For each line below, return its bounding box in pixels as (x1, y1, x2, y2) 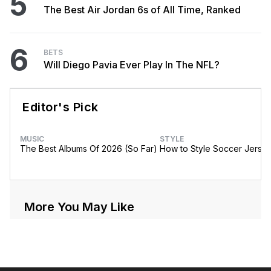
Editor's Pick (22, 100, 99, 115)
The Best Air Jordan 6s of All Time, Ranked (44, 4, 241, 16)
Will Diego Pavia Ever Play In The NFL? (44, 59, 220, 71)
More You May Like (24, 200, 134, 215)
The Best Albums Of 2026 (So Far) (20, 143, 157, 154)
